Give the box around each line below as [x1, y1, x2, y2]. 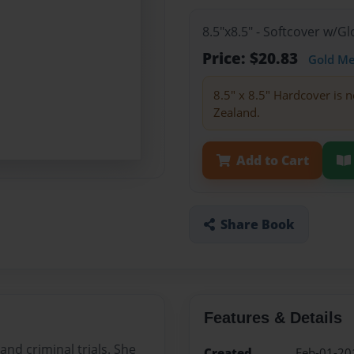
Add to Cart [235, 151, 309, 169]
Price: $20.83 [202, 47, 302, 70]
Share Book [220, 215, 295, 233]
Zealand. [213, 104, 260, 120]
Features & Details [203, 309, 342, 327]
